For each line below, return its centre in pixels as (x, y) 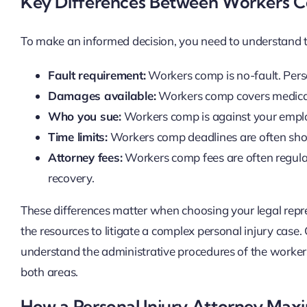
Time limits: (77, 137)
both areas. (49, 272)
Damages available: (102, 96)
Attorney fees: (85, 158)
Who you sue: (84, 116)
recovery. (71, 178)
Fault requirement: (97, 75)
